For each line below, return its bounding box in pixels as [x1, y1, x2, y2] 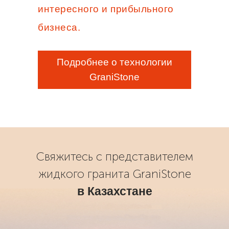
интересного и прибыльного [38, 4, 174, 14]
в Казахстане [77, 185, 152, 198]
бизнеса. [38, 22, 80, 33]
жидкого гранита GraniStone [38, 167, 191, 181]
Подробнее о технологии [57, 57, 172, 67]
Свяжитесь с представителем [36, 149, 193, 164]
